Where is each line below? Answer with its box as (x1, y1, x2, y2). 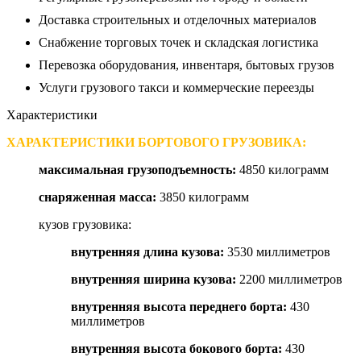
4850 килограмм (236, 163, 329, 176)
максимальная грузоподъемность (39, 163, 232, 176)
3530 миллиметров (224, 245, 330, 259)
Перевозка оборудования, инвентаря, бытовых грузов (39, 58, 334, 72)
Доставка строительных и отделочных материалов (39, 13, 317, 27)
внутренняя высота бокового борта (71, 342, 278, 355)
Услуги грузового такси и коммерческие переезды (39, 81, 314, 94)
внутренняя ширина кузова (71, 272, 232, 286)
